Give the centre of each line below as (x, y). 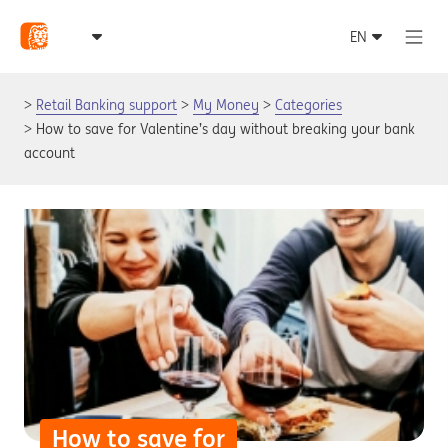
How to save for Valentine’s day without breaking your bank (225, 129)
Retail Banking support (106, 105)
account (49, 153)
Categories (308, 105)
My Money (226, 105)
